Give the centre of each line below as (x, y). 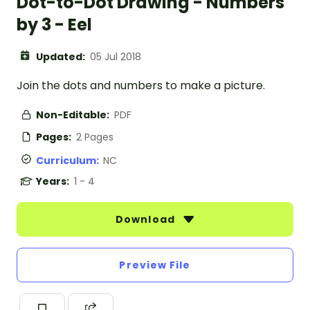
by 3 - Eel (54, 25)
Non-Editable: (74, 115)
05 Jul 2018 (116, 57)
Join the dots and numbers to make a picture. (141, 86)
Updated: (62, 57)
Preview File (155, 265)
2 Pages (95, 137)
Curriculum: (70, 161)
